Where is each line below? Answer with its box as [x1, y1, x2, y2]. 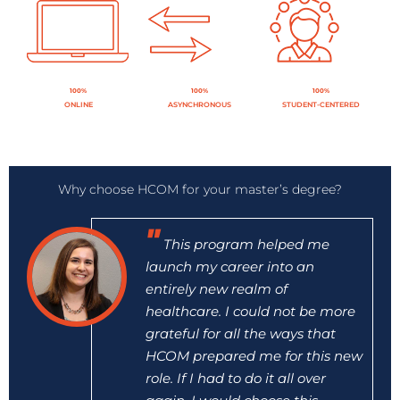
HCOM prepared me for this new [146, 347, 362, 364]
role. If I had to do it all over [146, 370, 326, 387]
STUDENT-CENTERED [282, 100, 361, 109]
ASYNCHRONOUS [168, 100, 232, 109]
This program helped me [160, 236, 329, 253]
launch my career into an [146, 258, 314, 275]
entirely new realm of [146, 280, 287, 297]
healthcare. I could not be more [146, 303, 355, 320]
